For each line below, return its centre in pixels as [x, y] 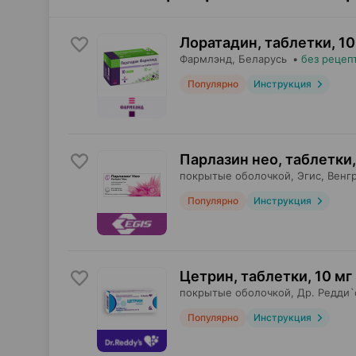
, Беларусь [259, 59]
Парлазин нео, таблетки [266, 159]
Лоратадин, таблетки [255, 43]
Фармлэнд [206, 59]
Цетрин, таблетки [244, 276]
